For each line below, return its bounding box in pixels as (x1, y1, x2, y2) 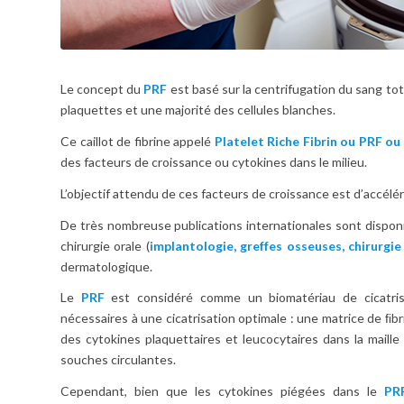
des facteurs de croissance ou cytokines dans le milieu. (60, 153, 367, 170)
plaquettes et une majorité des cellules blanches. (60, 101, 335, 117)
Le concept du (60, 80, 144, 96)
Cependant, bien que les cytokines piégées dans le (60, 383, 385, 399)
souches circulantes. (60, 352, 176, 368)
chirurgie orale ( (60, 237, 150, 253)
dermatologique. (60, 258, 152, 274)
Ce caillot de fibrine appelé (60, 133, 215, 149)
